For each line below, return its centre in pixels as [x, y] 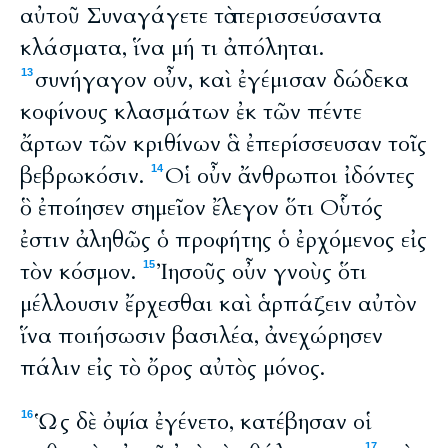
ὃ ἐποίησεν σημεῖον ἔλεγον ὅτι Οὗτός [201, 208]
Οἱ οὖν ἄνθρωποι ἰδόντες [290, 176]
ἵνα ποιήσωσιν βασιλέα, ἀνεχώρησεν [201, 336]
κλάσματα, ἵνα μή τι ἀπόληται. [172, 48]
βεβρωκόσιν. [85, 176]
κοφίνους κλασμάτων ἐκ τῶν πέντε [191, 112]
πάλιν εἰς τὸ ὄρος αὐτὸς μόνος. [172, 368]
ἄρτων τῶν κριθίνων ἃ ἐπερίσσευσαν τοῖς [223, 144]
